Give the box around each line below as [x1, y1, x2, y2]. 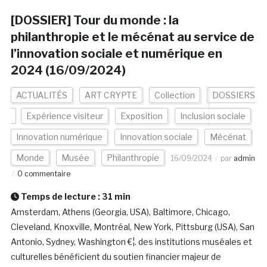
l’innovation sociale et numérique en [10, 46, 222, 61]
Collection [154, 90, 195, 101]
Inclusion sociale [179, 111, 246, 122]
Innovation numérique [15, 132, 103, 142]
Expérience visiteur [26, 111, 103, 122]
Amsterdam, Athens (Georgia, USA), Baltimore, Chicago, [10, 207, 230, 218]
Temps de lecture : [18, 191, 102, 202]
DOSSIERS [212, 90, 255, 101]
